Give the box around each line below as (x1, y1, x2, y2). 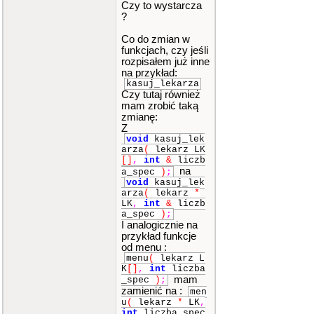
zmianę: (121, 111, 158, 123)
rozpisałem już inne (121, 56, 210, 67)
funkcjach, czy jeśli (121, 45, 208, 56)
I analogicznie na (121, 219, 198, 231)
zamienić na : (121, 285, 185, 297)
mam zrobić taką (121, 100, 198, 111)
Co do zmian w (121, 34, 190, 45)
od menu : (121, 241, 167, 253)
